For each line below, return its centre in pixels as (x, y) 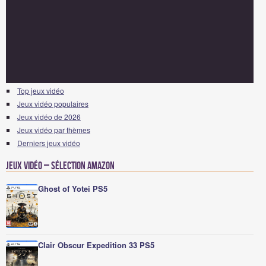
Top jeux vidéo (41, 91)
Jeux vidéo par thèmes (54, 130)
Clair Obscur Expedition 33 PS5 (96, 245)
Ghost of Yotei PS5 (73, 189)
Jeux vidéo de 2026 (49, 117)
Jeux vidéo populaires (53, 104)
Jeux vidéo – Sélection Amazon (60, 166)
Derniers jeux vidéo (49, 143)
